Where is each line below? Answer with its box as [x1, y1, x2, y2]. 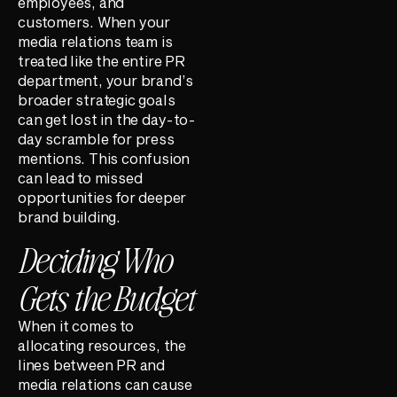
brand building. [18, 208, 121, 226]
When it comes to [18, 316, 134, 334]
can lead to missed [18, 169, 143, 187]
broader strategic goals [18, 91, 175, 109]
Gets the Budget [18, 274, 195, 319]
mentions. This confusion [18, 150, 191, 167]
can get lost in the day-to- [18, 111, 196, 128]
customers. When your [18, 13, 171, 31]
